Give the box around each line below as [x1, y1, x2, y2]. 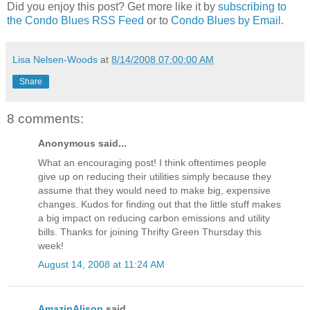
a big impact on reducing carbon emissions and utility [38, 212, 270, 224]
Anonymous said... [38, 138, 127, 149]
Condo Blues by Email [171, 14, 281, 26]
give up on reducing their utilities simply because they [38, 170, 271, 182]
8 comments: [7, 111, 84, 126]
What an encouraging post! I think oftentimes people [38, 156, 266, 168]
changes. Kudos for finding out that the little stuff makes [38, 198, 281, 210]
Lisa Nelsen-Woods [12, 53, 98, 65]
